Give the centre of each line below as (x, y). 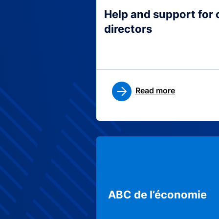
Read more (155, 91)
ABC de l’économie (157, 195)
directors (128, 29)
